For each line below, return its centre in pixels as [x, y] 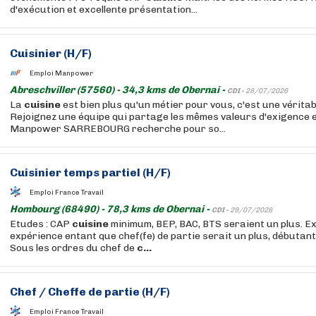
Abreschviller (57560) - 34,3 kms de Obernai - [119, 90]
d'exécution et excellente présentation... [104, 10]
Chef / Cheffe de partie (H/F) [90, 292]
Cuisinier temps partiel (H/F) [90, 172]
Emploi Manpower [61, 73]
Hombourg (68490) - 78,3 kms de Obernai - [111, 209]
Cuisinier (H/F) [51, 53]
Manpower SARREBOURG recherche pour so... [118, 129]
